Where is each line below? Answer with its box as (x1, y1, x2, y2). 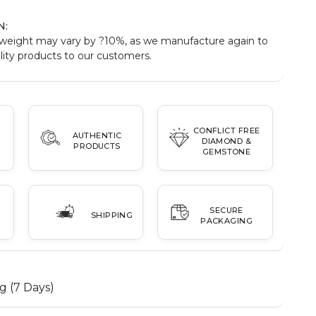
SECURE (209, 205, 243, 215)
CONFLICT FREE (193, 125, 260, 135)
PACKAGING (200, 215, 253, 226)
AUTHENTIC (72, 130, 122, 141)
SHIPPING (90, 210, 133, 221)
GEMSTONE (202, 146, 251, 157)
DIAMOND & (202, 135, 252, 146)
